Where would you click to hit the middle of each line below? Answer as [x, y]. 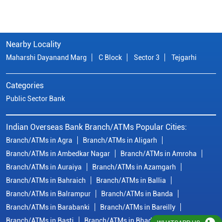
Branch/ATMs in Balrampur [48, 194]
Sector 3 [147, 57]
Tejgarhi [184, 57]
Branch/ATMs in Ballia [131, 180]
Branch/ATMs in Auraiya [44, 167]
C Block [110, 57]
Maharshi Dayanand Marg [46, 57]
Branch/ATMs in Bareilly [138, 207]
